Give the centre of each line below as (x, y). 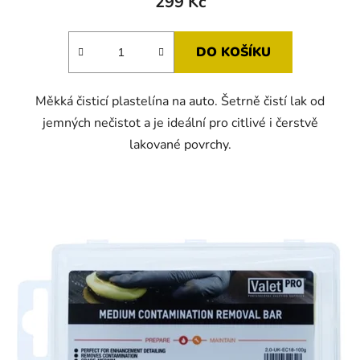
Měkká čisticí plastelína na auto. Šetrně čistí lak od (180, 102)
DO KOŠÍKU (233, 53)
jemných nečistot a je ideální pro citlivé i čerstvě (180, 123)
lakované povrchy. (180, 145)
